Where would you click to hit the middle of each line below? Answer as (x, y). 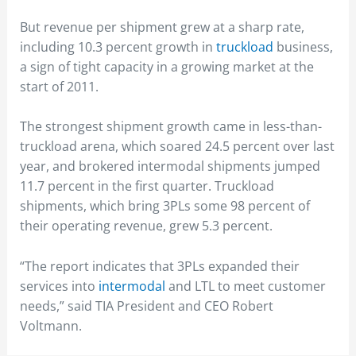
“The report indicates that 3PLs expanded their (159, 266)
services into (59, 286)
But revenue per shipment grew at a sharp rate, (162, 27)
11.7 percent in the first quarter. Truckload (147, 186)
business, (303, 46)
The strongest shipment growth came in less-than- (170, 127)
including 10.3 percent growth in (118, 46)
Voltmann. (50, 325)
